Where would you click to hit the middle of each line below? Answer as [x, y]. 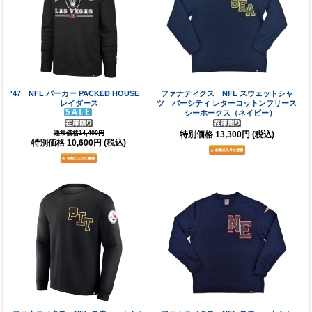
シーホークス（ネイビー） [227, 112]
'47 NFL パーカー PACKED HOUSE [79, 93]
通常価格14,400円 [79, 133]
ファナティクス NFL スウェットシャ [227, 93]
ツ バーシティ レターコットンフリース [227, 103]
